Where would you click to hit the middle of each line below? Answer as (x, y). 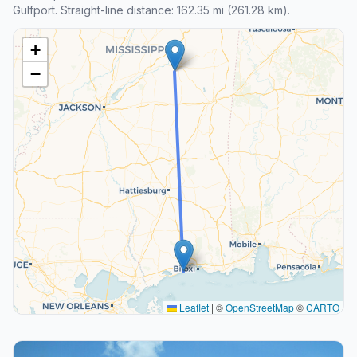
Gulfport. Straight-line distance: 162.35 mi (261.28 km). (151, 10)
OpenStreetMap (260, 307)
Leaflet (193, 307)
